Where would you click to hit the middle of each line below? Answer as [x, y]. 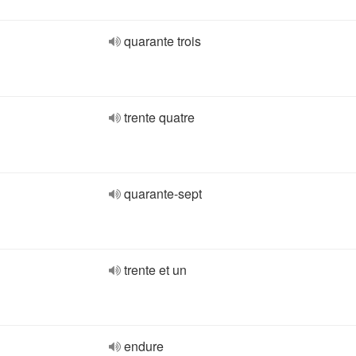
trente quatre [159, 117]
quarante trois [163, 41]
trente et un [155, 270]
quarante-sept [163, 193]
